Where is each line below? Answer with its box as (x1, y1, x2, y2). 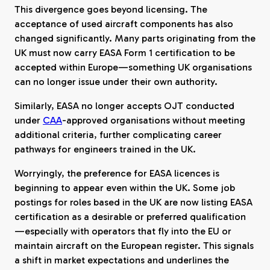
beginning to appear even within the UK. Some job (14, 182, 235, 193)
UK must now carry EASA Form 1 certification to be (14, 47, 235, 58)
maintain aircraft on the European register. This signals (14, 240, 254, 251)
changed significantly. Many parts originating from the (14, 33, 256, 44)
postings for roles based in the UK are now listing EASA (14, 196, 253, 208)
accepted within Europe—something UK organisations (14, 61, 252, 73)
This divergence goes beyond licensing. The (14, 4, 207, 15)
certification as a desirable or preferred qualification (14, 211, 246, 222)
